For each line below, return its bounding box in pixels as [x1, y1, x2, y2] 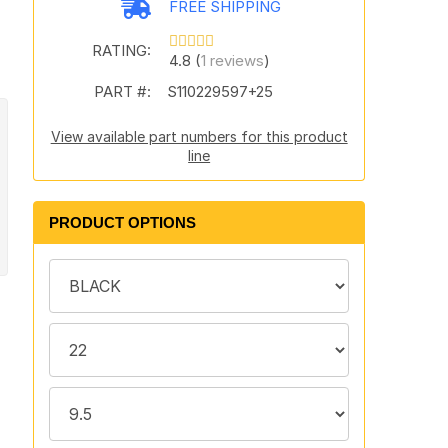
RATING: [91, 41, 151, 60]
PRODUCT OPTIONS [48, 214, 196, 231]
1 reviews [200, 51, 264, 70]
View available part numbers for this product [50, 128, 348, 145]
